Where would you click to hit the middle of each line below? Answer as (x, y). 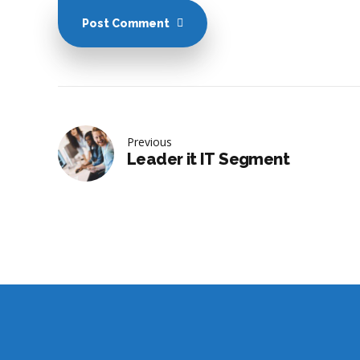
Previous (149, 142)
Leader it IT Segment (208, 160)
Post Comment (125, 24)
